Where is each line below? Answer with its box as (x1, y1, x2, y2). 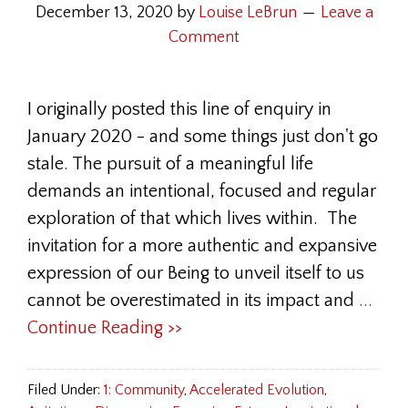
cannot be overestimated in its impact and (27, 291, 359, 311)
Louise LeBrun (198, 4, 297, 22)
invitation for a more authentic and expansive (27, 236, 377, 256)
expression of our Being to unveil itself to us (27, 263, 364, 283)
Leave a (320, 4, 373, 22)
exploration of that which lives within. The (27, 209, 357, 229)
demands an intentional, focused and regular (27, 181, 376, 201)
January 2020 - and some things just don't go (27, 127, 378, 147)
